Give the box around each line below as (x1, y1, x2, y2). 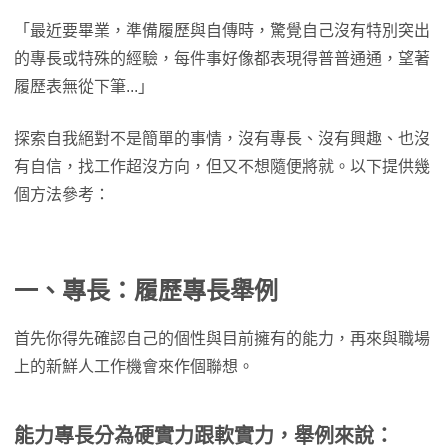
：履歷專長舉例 (110, 277, 278, 305)
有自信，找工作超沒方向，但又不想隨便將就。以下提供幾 (14, 158, 430, 176)
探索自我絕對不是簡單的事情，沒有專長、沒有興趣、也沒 (14, 130, 430, 148)
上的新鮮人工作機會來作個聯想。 (14, 358, 254, 376)
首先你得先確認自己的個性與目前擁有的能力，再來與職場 (14, 330, 430, 348)
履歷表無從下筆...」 (14, 78, 154, 96)
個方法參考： (14, 186, 110, 204)
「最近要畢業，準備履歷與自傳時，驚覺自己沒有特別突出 (14, 22, 430, 40)
